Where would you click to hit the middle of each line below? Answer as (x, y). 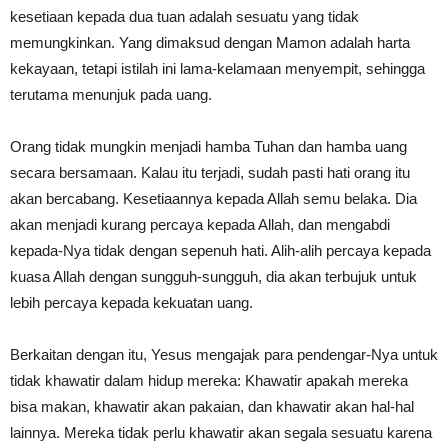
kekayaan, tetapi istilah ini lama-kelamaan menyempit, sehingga (217, 68)
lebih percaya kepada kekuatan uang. (133, 302)
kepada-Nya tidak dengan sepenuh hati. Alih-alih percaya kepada (220, 250)
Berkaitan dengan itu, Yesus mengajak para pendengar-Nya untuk (224, 354)
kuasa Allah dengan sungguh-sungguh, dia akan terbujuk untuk (213, 276)
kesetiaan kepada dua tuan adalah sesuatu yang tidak (184, 16)
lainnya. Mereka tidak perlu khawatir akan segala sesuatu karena (221, 432)
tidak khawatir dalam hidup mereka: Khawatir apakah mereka (209, 380)
